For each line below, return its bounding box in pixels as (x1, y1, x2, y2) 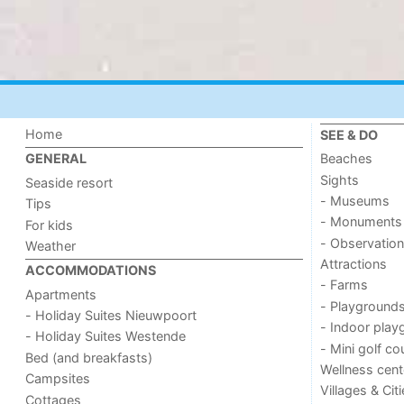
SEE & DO (319, 126, 378, 142)
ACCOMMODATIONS (25, 262, 157, 279)
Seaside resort (25, 174, 114, 190)
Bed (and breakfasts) (25, 349, 153, 365)
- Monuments (319, 214, 402, 230)
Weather (25, 237, 77, 253)
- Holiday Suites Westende (25, 328, 187, 344)
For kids (25, 216, 74, 233)
